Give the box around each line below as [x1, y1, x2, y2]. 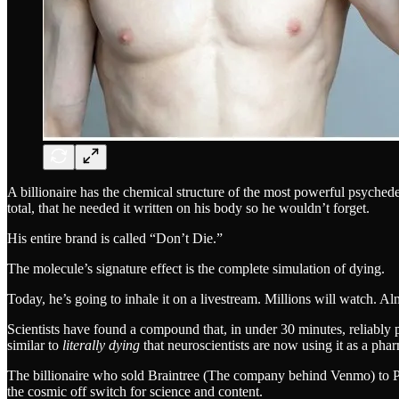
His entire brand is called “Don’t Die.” [7, 230, 223, 246]
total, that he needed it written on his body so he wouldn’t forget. [7, 199, 370, 216]
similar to [7, 337, 62, 353]
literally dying [62, 337, 140, 353]
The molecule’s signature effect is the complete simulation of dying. [7, 260, 385, 276]
